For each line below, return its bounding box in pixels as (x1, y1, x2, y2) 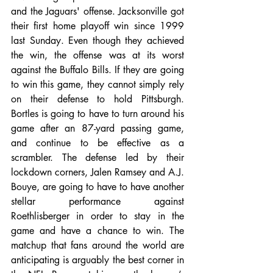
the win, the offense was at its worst (11, 49, 184, 62)
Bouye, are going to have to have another (11, 180, 184, 194)
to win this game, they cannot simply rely (11, 78, 184, 91)
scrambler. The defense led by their (11, 151, 184, 165)
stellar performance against (11, 195, 184, 208)
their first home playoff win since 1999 (11, 19, 184, 33)
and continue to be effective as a (11, 136, 184, 150)
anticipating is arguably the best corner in (11, 253, 184, 267)
